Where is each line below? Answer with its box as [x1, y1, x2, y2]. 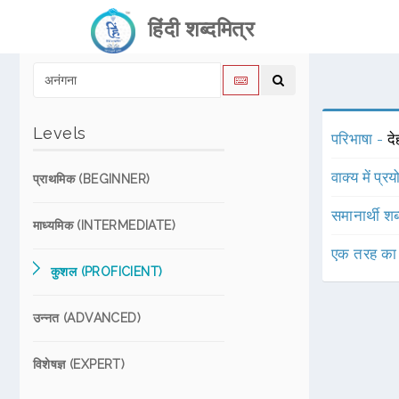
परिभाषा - [331, 130, 387, 148]
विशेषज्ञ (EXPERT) [33, 357, 126, 371]
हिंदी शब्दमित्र [135, 16, 254, 42]
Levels [33, 124, 86, 142]
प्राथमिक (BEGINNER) [33, 172, 151, 186]
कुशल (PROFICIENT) [51, 265, 163, 279]
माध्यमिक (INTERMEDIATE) [33, 218, 175, 232]
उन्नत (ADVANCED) [33, 311, 141, 325]
